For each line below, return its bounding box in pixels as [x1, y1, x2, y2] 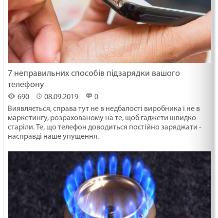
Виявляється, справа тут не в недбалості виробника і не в [8, 105, 200, 113]
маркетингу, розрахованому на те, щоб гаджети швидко [8, 114, 197, 122]
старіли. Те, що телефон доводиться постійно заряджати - [8, 123, 202, 131]
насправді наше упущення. [8, 132, 99, 141]
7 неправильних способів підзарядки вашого [8, 69, 181, 78]
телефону [8, 80, 44, 90]
